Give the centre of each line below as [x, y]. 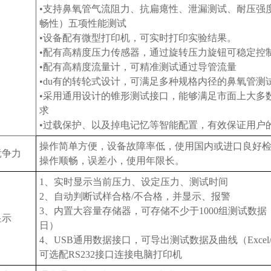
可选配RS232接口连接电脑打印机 [111, 254]
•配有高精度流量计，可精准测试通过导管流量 [138, 67]
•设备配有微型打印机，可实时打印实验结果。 [138, 38]
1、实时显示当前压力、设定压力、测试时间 [134, 182]
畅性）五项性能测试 [83, 23]
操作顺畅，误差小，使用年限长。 [112, 161]
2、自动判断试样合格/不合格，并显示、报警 [135, 196]
